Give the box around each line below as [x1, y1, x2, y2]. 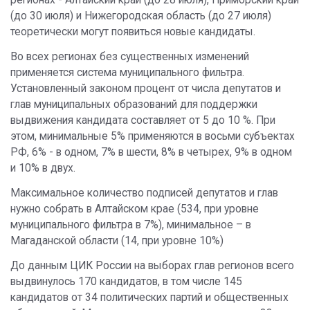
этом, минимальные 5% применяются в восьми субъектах [10, 130, 295, 143]
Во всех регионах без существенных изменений [10, 51, 249, 63]
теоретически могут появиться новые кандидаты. [10, 26, 255, 38]
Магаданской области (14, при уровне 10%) [10, 235, 224, 247]
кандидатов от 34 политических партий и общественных [10, 291, 289, 304]
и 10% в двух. [10, 162, 75, 174]
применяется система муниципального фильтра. [10, 66, 244, 79]
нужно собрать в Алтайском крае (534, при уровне [10, 203, 259, 215]
